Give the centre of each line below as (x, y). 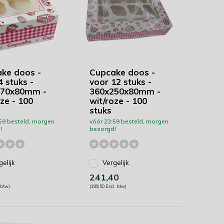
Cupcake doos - (122, 72)
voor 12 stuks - (120, 82)
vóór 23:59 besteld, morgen (129, 121)
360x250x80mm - (125, 91)
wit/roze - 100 (118, 101)
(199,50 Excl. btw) (108, 186)
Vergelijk (115, 162)
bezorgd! (102, 129)
